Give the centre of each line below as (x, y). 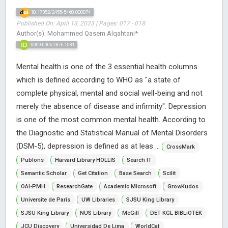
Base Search (135, 173)
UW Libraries (98, 199)
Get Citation (93, 173)
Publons (32, 160)
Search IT (139, 160)
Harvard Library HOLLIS (85, 160)
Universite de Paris (46, 199)
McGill (131, 213)
